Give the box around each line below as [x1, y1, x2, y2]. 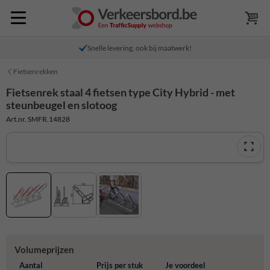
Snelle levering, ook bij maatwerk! [87, 43, 192, 52]
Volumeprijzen [14, 244, 74, 256]
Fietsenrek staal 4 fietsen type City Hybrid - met [6, 86, 235, 99]
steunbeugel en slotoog [6, 98, 117, 111]
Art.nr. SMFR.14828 [6, 114, 70, 124]
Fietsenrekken [13, 67, 58, 76]
